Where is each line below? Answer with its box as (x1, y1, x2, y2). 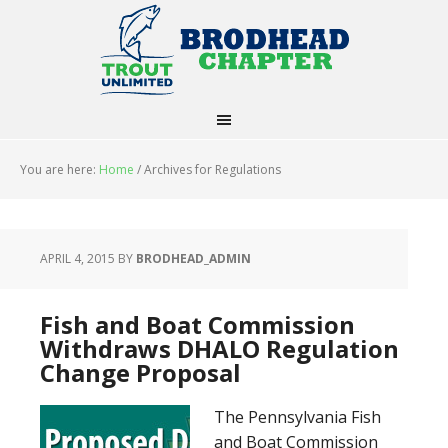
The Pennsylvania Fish (214, 406, 381, 428)
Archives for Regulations (141, 161, 281, 178)
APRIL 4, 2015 (40, 250, 115, 267)
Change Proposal (40, 356, 241, 389)
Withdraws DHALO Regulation (40, 332, 399, 365)
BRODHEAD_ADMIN (136, 250, 251, 267)
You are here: (20, 161, 99, 178)
